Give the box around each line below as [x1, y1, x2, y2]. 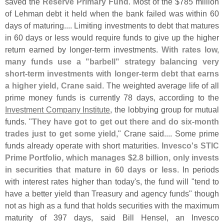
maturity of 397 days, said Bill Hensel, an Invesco [5, 213, 219, 222]
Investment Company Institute [5, 105, 110, 114]
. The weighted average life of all [102, 81, 219, 90]
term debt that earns [141, 69, 219, 78]
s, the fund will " [135, 177, 194, 186]
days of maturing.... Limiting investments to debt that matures [5, 21, 219, 30]
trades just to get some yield [5, 129, 116, 138]
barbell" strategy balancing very [89, 57, 219, 66]
